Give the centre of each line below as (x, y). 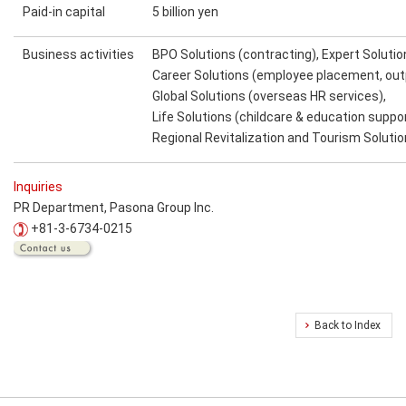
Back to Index (348, 325)
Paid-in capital (64, 11)
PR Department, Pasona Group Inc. (114, 207)
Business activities (78, 54)
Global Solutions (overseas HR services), (271, 96)
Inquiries (38, 186)
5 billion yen (185, 11)
